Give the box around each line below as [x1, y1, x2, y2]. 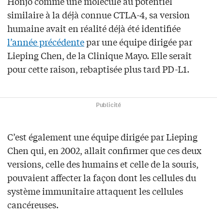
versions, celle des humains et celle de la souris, [7, 157, 199, 170]
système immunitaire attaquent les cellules [7, 184, 183, 197]
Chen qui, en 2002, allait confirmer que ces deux [7, 143, 201, 156]
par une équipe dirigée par [84, 35, 192, 48]
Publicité [95, 100, 122, 109]
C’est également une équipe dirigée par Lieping [7, 130, 198, 143]
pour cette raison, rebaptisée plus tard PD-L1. [7, 62, 189, 75]
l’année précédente [7, 35, 84, 48]
